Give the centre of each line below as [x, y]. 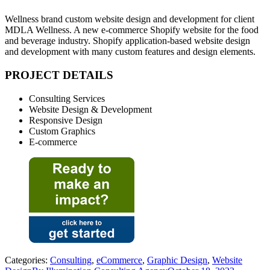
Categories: [27, 260]
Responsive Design [66, 120]
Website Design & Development [90, 109]
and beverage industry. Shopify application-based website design [127, 41]
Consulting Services [67, 98]
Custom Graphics [62, 131]
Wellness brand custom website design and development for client [130, 19]
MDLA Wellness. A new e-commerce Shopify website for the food [132, 30]
